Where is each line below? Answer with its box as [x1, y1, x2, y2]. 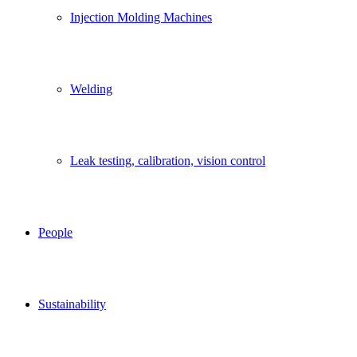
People [38, 226, 73, 240]
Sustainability [38, 297, 106, 312]
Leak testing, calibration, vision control [70, 154, 265, 168]
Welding [70, 82, 112, 96]
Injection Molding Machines [70, 10, 212, 25]
